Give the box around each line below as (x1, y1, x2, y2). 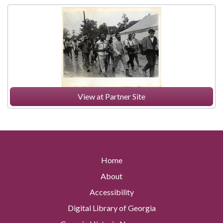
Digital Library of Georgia (67, 203, 156, 213)
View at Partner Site (78, 92, 145, 102)
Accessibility (89, 187, 134, 197)
